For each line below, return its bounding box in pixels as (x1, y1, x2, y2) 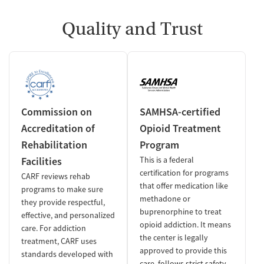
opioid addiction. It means (140, 219, 231, 230)
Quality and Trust (61, 18, 203, 40)
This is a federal (140, 154, 194, 166)
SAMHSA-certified (140, 105, 220, 119)
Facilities (21, 154, 62, 169)
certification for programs (140, 167, 229, 179)
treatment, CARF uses (21, 236, 97, 247)
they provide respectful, (21, 197, 105, 208)
